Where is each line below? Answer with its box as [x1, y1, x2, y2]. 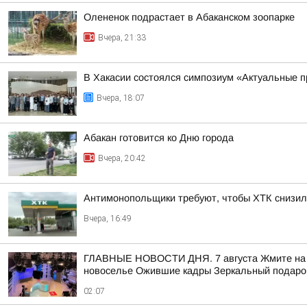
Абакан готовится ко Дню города [84, 132, 234, 143]
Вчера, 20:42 [98, 153, 146, 163]
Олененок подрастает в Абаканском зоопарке [84, 12, 295, 23]
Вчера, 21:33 [98, 33, 146, 42]
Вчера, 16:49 [84, 214, 132, 223]
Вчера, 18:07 [97, 93, 145, 103]
